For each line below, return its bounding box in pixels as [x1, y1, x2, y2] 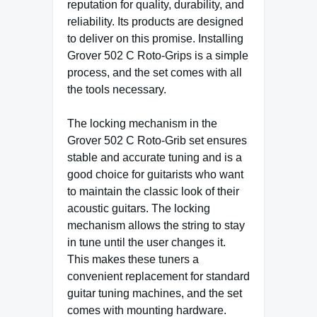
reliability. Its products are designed [67, 16, 243, 28]
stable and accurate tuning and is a [67, 151, 242, 164]
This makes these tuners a [67, 253, 199, 266]
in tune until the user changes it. [67, 236, 226, 249]
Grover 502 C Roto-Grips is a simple [67, 50, 248, 62]
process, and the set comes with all [67, 67, 242, 79]
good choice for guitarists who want [67, 168, 243, 181]
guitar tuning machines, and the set [67, 287, 242, 300]
